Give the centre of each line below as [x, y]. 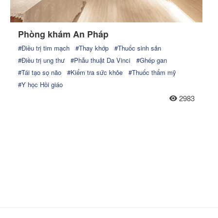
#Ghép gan [152, 60]
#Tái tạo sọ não [40, 72]
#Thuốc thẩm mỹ [153, 72]
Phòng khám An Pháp [64, 34]
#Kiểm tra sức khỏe [95, 72]
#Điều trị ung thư [42, 60]
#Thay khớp [92, 48]
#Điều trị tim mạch [44, 48]
